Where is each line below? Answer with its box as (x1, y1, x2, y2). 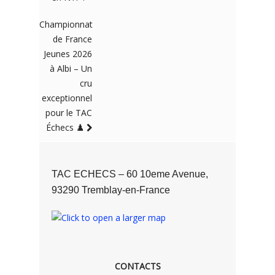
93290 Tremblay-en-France (52, 185, 170, 195)
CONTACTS (114, 260, 161, 272)
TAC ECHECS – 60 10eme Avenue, (52, 169, 208, 179)
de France (53, 33, 93, 45)
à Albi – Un (50, 63, 93, 74)
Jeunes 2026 (44, 48, 93, 60)
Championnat (39, 18, 93, 30)
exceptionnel (42, 92, 93, 104)
